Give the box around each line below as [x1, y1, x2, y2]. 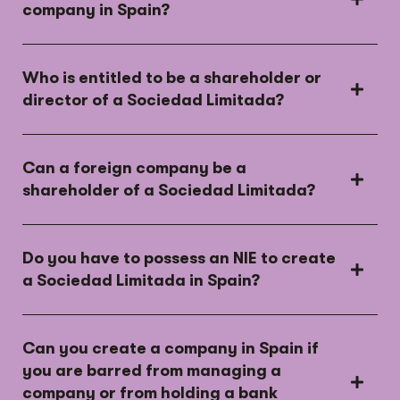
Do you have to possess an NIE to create [22, 249, 336, 268]
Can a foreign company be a [22, 159, 246, 178]
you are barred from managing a [22, 362, 281, 380]
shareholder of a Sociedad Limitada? [22, 181, 315, 200]
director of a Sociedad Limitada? [22, 91, 284, 110]
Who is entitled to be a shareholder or [22, 69, 321, 87]
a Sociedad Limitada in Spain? [22, 271, 260, 290]
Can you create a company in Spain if [22, 339, 319, 358]
